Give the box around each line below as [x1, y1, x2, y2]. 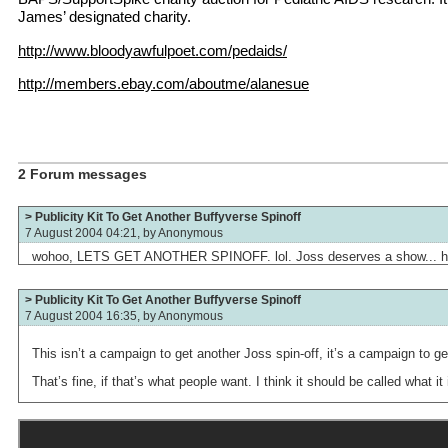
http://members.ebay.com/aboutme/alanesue [18, 75, 309, 93]
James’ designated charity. [18, 8, 191, 26]
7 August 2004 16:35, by [25, 309, 158, 323]
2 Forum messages [18, 165, 147, 182]
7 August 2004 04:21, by [25, 225, 158, 239]
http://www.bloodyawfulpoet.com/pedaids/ [18, 41, 287, 59]
